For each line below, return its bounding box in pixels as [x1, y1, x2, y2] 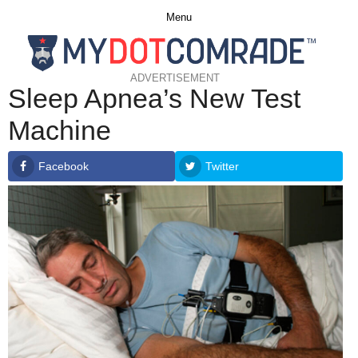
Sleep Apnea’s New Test [8, 83, 300, 113]
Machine [8, 115, 111, 145]
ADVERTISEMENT [130, 72, 221, 84]
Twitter [205, 160, 240, 173]
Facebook [38, 160, 89, 173]
